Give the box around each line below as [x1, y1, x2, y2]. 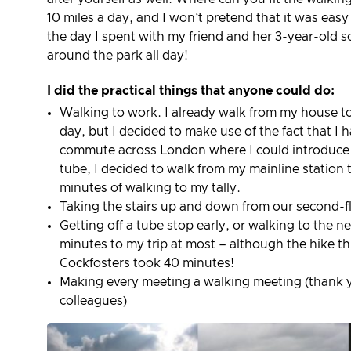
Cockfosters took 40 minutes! [60, 257, 234, 270]
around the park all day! [47, 49, 188, 62]
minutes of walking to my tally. [60, 182, 241, 195]
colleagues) [60, 295, 127, 308]
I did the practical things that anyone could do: [47, 84, 335, 97]
